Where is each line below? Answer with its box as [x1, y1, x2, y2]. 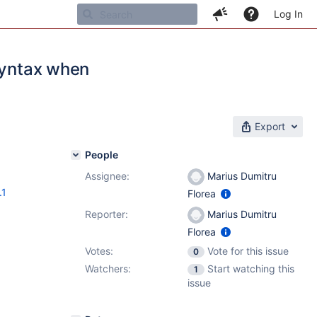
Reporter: [85, 208, 128, 220]
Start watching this [207, 263, 294, 275]
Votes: [85, 245, 113, 257]
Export [255, 120, 285, 132]
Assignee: [85, 170, 129, 182]
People [85, 149, 118, 161]
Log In [274, 8, 303, 20]
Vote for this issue [207, 245, 289, 257]
